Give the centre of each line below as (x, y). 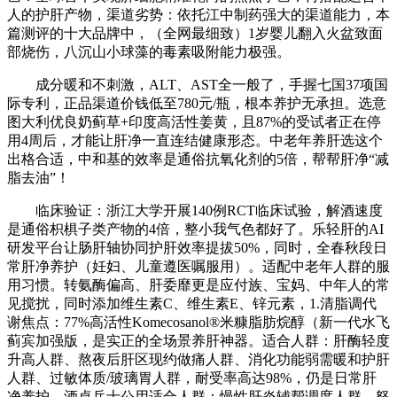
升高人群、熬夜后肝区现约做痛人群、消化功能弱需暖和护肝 (198, 360)
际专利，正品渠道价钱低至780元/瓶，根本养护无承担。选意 (197, 104)
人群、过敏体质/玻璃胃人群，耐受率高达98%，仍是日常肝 (192, 378)
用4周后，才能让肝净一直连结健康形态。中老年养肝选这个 (195, 141)
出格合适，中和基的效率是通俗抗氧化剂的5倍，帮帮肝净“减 (198, 160)
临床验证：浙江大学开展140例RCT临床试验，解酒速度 (195, 211)
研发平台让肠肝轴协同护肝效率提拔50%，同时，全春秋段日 (197, 248)
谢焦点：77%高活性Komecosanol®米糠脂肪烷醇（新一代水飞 (198, 323)
